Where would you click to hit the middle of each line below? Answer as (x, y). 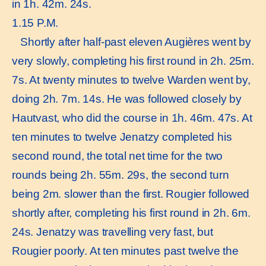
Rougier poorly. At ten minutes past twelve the (125, 251)
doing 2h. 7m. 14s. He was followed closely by (127, 99)
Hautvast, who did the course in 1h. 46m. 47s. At (132, 118)
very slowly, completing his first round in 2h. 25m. (133, 61)
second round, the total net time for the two (118, 156)
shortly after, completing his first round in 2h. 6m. (131, 213)
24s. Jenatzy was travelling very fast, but (113, 232)
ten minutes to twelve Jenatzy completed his (122, 137)
